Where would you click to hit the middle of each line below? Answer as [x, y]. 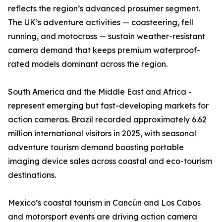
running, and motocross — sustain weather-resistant [107, 36]
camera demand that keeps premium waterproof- [104, 50]
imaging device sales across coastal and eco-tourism [110, 161]
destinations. [32, 175]
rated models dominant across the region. [88, 64]
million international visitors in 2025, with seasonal [102, 134]
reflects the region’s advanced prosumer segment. [104, 9]
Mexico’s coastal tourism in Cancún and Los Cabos [104, 203]
